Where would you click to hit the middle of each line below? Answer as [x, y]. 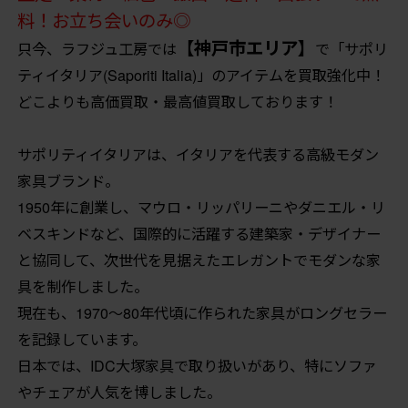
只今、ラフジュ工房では [97, 49]
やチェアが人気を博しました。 [119, 392]
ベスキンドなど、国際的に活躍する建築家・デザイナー [199, 234]
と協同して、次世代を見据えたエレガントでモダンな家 [199, 260]
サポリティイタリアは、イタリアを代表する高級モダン [198, 154]
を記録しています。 [82, 339]
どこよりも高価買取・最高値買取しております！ [177, 102]
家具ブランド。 [68, 181]
